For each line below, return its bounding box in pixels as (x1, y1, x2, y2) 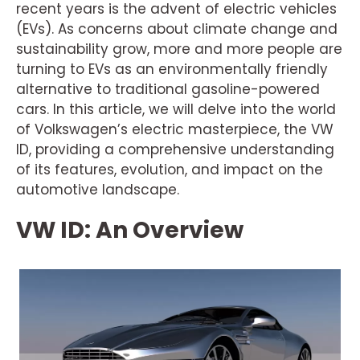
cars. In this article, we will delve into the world (16, 100, 336, 119)
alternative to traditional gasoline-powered (16, 80, 320, 99)
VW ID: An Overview (16, 215, 243, 246)
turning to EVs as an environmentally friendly (16, 59, 328, 79)
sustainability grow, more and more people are (16, 39, 342, 59)
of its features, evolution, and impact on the (16, 160, 323, 179)
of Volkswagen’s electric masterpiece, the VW (16, 120, 333, 139)
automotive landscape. (16, 180, 179, 199)
